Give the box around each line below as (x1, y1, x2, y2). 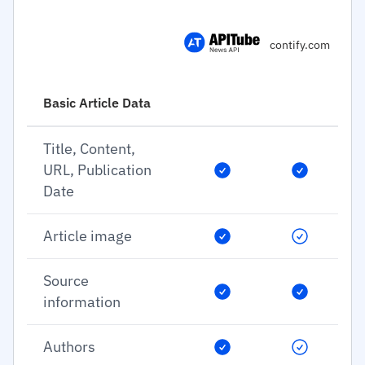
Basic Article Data (43, 95, 151, 111)
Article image (43, 226, 132, 245)
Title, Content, (43, 139, 135, 158)
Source (43, 271, 89, 290)
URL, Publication (43, 161, 152, 179)
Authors (43, 337, 95, 356)
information (43, 292, 121, 311)
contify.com (269, 37, 330, 52)
